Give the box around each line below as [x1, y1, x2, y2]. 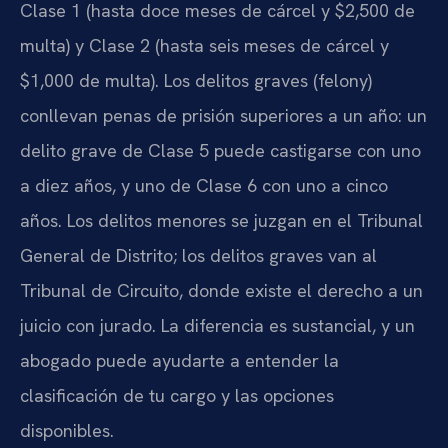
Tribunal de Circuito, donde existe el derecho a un [20, 279, 423, 303]
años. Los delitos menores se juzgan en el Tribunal [20, 209, 423, 233]
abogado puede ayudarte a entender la [20, 349, 339, 373]
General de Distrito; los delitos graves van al [20, 244, 377, 268]
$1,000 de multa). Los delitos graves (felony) [20, 69, 372, 93]
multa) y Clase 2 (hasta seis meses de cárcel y [20, 34, 389, 58]
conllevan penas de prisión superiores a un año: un [20, 104, 427, 128]
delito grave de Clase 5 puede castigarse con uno [20, 139, 421, 163]
